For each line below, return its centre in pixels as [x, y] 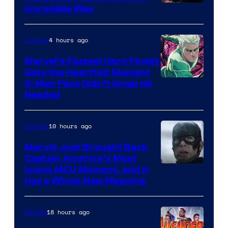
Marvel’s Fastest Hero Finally [92, 61]
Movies [36, 212]
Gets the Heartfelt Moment [87, 72]
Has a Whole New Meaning [85, 180]
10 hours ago [70, 126]
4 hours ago [68, 40]
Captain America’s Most [80, 158]
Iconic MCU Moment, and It [87, 169]
